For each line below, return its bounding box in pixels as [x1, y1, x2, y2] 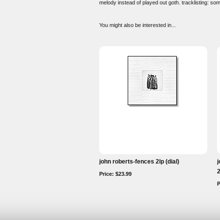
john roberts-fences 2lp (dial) [99, 158, 179, 165]
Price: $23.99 [99, 171, 132, 177]
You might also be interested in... [99, 22, 176, 28]
